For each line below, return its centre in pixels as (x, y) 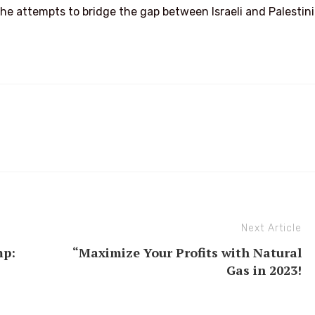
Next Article (271, 228)
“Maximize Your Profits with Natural (187, 252)
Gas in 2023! (264, 270)
